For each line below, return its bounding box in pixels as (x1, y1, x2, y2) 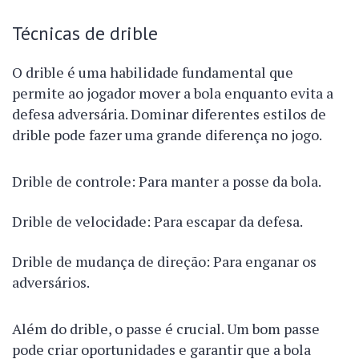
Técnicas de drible (12, 21, 158, 45)
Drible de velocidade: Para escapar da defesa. (12, 212, 303, 231)
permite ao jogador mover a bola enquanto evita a (12, 83, 333, 103)
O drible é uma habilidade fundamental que (12, 63, 293, 82)
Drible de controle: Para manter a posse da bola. (12, 171, 321, 191)
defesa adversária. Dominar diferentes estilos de (12, 104, 326, 123)
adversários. (12, 272, 90, 292)
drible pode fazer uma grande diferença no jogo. (12, 125, 322, 144)
